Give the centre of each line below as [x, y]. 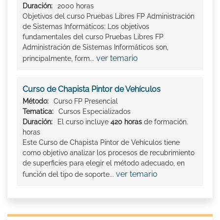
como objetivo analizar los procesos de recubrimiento [109, 152]
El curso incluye [84, 122]
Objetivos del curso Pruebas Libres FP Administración [109, 16]
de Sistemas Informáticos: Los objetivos [86, 26]
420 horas [126, 122]
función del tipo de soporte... [69, 174]
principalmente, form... [59, 58]
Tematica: [38, 111]
